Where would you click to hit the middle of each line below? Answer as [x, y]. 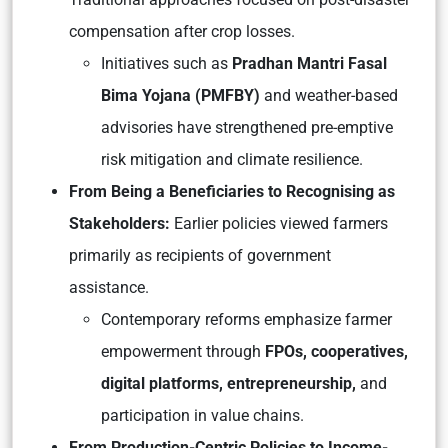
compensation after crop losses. [182, 31]
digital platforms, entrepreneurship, [230, 383]
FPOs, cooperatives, [334, 351]
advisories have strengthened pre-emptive [247, 127]
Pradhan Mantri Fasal [307, 63]
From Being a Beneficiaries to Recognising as [232, 191]
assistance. [109, 287]
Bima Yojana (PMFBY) [180, 95]
